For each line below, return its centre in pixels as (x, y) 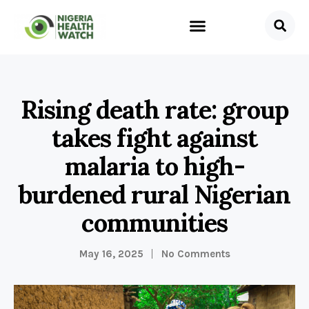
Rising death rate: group (154, 110)
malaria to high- (154, 166)
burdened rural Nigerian (154, 195)
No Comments (196, 254)
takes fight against (154, 138)
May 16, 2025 (111, 254)
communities (154, 223)
